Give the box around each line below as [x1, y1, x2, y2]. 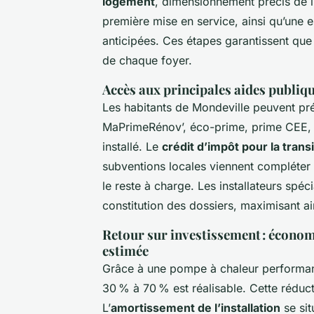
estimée [102, 242, 149, 260]
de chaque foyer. [102, 53, 192, 68]
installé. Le [102, 139, 162, 154]
